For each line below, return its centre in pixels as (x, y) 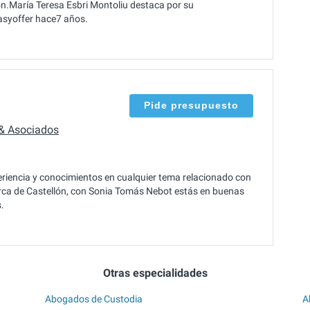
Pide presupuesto (191, 105)
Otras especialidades (155, 273)
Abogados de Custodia (94, 299)
